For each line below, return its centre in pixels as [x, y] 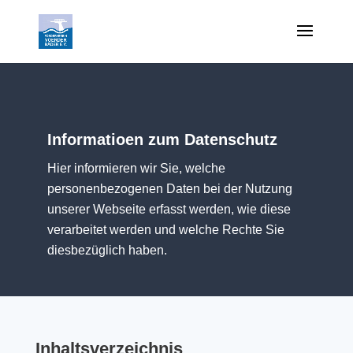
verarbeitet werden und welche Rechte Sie [166, 229]
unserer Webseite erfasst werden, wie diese [169, 209]
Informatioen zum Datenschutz [162, 139]
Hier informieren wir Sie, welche [136, 168]
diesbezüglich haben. [107, 250]
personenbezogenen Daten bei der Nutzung [170, 188]
